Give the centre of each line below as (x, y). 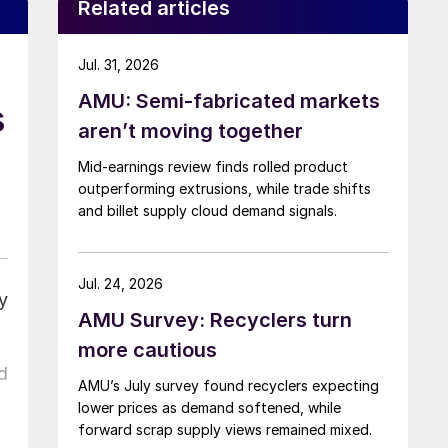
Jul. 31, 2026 (118, 64)
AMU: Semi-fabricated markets (229, 100)
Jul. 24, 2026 (120, 283)
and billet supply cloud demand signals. (207, 210)
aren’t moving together (190, 130)
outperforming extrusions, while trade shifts (224, 188)
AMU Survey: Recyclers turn (215, 319)
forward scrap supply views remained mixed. (225, 429)
